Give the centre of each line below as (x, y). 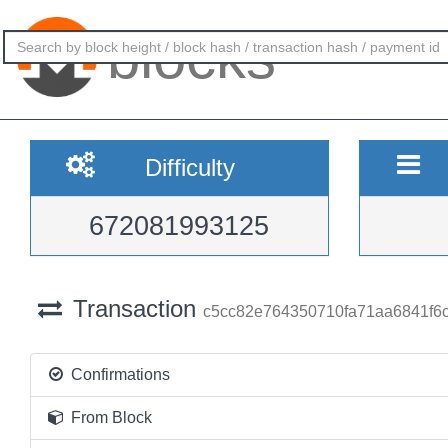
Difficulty (189, 167)
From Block (109, 417)
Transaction (134, 308)
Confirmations (118, 374)
